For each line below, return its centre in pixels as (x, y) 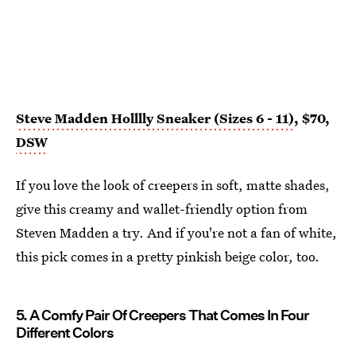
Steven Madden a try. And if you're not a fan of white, (176, 233)
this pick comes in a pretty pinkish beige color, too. (168, 257)
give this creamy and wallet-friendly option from (162, 209)
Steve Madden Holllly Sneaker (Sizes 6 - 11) (155, 118)
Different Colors (65, 333)
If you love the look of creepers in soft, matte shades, (173, 185)
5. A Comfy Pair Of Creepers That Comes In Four (163, 315)
